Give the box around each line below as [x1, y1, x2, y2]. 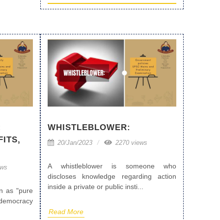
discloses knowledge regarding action [48, 172, 176, 181]
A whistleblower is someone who [48, 162, 176, 170]
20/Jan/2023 [55, 139, 92, 147]
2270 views [113, 139, 147, 147]
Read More [49, 208, 83, 216]
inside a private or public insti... [48, 183, 143, 191]
